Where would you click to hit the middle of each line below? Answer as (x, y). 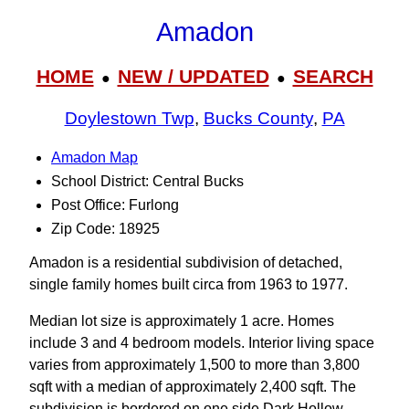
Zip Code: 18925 (105, 229)
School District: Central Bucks (147, 181)
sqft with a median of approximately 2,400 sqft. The (193, 387)
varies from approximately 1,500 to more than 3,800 (194, 365)
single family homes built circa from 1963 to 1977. (189, 284)
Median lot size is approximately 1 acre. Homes (182, 321)
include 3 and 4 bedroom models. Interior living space (202, 343)
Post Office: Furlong (115, 205)
